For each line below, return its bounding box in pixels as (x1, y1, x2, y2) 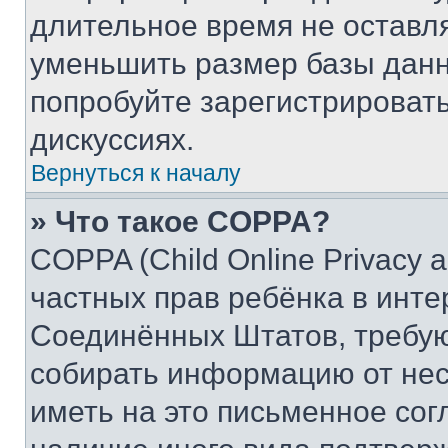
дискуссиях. (30, 123, 194, 156)
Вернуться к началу (31, 160, 241, 186)
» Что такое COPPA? (30, 205, 330, 238)
